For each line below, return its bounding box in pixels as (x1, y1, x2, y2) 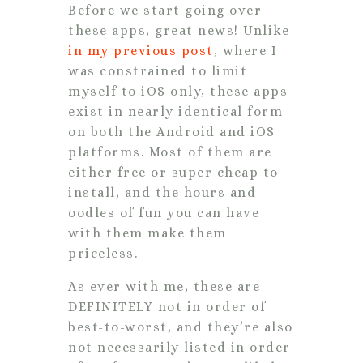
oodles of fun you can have (68, 204, 259, 220)
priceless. (68, 245, 138, 261)
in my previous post (68, 42, 214, 58)
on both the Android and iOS (68, 123, 275, 139)
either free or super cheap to (68, 164, 279, 180)
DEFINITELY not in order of (68, 298, 266, 314)
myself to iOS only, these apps (68, 83, 288, 99)
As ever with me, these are (68, 278, 260, 294)
